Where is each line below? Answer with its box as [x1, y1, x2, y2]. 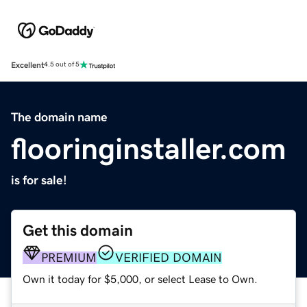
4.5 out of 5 [44, 61, 79, 69]
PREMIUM [41, 251, 97, 264]
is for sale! [11, 173, 67, 186]
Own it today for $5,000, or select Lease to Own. [23, 273, 258, 284]
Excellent [11, 60, 44, 69]
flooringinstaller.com [11, 133, 286, 164]
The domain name [11, 110, 108, 123]
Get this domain [23, 222, 133, 238]
